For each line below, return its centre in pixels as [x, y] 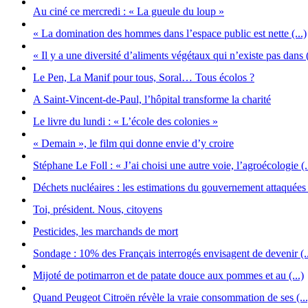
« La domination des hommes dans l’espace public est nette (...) [170, 34]
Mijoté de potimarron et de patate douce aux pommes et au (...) [168, 276]
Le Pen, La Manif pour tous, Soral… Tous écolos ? [144, 78]
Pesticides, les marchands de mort [106, 232]
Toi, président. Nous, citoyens [98, 210]
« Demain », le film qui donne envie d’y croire [133, 144]
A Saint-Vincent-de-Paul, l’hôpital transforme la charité [152, 100]
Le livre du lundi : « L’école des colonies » [125, 122]
